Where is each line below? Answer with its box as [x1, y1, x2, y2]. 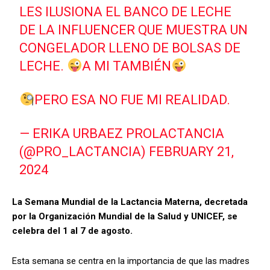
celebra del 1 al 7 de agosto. [12, 225, 133, 237]
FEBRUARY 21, [149, 144, 234, 160]
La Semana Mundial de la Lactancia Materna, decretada [12, 196, 248, 208]
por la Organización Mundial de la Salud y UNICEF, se [12, 211, 237, 222]
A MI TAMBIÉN [82, 58, 172, 74]
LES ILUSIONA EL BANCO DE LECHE [19, 4, 232, 20]
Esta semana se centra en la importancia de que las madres [12, 256, 250, 267]
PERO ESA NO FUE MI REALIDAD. [34, 92, 231, 108]
